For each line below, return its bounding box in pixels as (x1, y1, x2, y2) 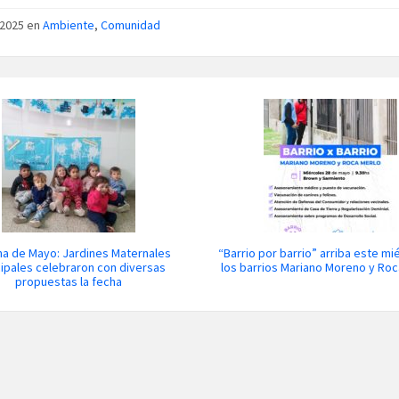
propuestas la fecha (14, 273, 122, 289)
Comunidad (100, 16, 160, 33)
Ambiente (42, 16, 94, 33)
